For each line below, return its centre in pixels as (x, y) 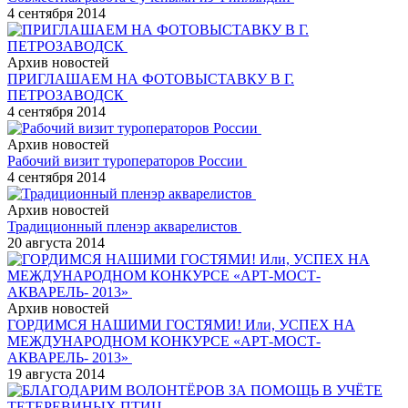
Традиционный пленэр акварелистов (124, 226)
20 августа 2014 (56, 242)
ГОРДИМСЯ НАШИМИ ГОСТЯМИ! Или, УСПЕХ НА (181, 324)
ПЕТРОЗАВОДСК (67, 95)
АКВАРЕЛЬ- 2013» (70, 357)
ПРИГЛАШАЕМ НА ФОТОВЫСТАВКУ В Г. (151, 78)
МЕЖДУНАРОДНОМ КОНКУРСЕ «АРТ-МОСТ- (164, 341)
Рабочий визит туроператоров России (127, 160)
